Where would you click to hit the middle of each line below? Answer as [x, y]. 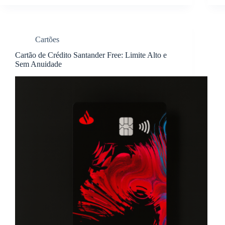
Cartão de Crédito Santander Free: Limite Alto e [91, 55]
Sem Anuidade [38, 64]
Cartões [47, 40]
